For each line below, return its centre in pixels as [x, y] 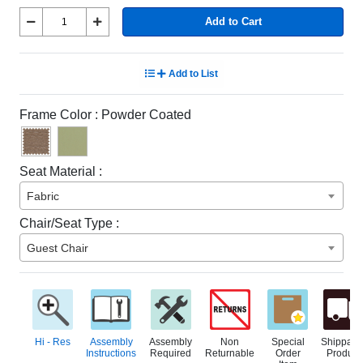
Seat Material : [61, 171]
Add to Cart [233, 21]
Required [171, 353]
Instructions [111, 353]
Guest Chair [58, 248]
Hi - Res [53, 342]
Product [344, 353]
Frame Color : [59, 115]
